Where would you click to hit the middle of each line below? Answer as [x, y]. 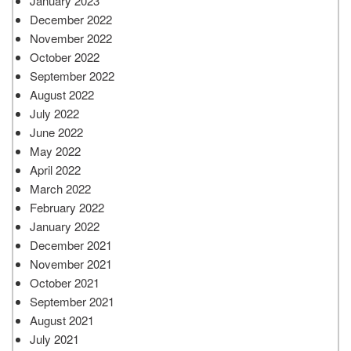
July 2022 [54, 113]
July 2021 [54, 338]
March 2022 [60, 188]
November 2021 [71, 263]
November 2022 [71, 38]
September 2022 [72, 75]
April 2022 [55, 169]
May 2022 [55, 150]
